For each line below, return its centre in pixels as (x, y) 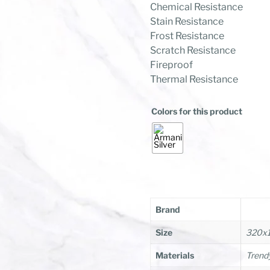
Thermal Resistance (194, 79)
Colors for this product (197, 111)
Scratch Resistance (193, 50)
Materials (175, 255)
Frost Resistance (187, 36)
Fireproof (172, 64)
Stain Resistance (187, 21)
